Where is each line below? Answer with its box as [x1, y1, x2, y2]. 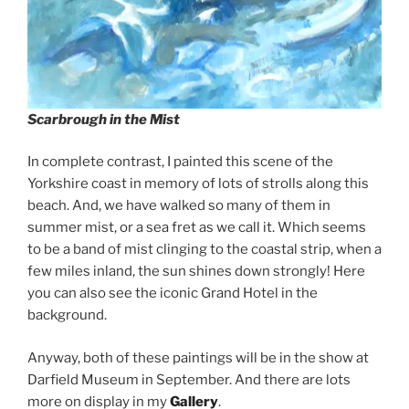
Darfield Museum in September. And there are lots [27, 371, 351, 388]
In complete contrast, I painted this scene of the [27, 153, 333, 171]
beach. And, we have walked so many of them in [27, 197, 330, 215]
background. [27, 307, 107, 324]
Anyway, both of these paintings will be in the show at [27, 349, 369, 366]
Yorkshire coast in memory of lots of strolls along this [27, 175, 369, 193]
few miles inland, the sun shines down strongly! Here [27, 263, 365, 280]
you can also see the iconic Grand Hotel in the [27, 285, 318, 302]
